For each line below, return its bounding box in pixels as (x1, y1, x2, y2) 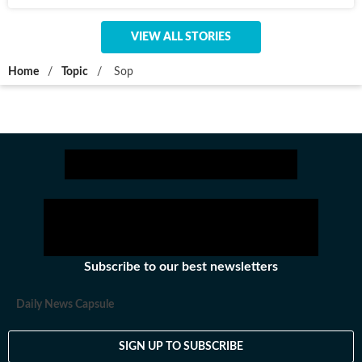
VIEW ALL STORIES (131, 32, 231, 43)
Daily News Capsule (16, 299, 114, 310)
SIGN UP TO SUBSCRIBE (119, 340, 243, 352)
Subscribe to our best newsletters (84, 260, 278, 273)
